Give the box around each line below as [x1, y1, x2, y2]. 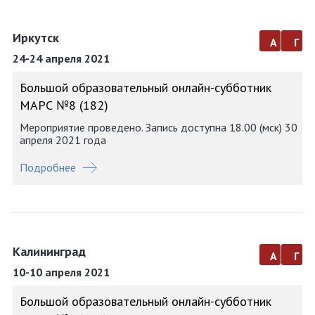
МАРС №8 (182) [20, 97, 108, 113]
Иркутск [13, 30, 59, 46]
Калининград [13, 243, 86, 259]
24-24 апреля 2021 [13, 51, 110, 65]
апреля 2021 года [20, 133, 106, 147]
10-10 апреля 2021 [13, 265, 110, 279]
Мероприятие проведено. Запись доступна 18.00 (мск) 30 [20, 120, 297, 134]
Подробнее [20, 160, 76, 174]
